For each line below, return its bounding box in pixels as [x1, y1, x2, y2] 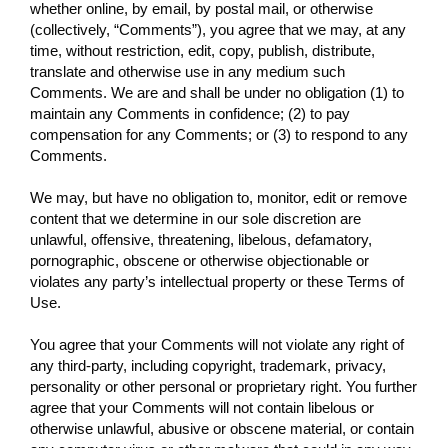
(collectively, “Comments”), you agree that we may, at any [30, 20, 406, 38]
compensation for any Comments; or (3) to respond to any [30, 125, 408, 143]
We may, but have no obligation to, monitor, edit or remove [30, 188, 407, 206]
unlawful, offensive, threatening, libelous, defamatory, [30, 230, 372, 248]
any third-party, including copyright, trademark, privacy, [30, 356, 386, 374]
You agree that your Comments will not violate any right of [30, 335, 404, 353]
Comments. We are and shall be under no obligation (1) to [30, 83, 404, 101]
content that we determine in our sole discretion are [30, 209, 361, 227]
